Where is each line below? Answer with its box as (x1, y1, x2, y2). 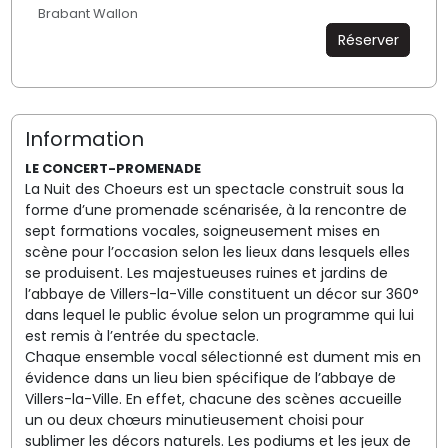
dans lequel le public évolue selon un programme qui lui (24, 304, 414, 325)
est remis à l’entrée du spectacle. (24, 325, 259, 346)
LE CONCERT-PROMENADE (24, 158, 201, 178)
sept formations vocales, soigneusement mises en (24, 220, 380, 241)
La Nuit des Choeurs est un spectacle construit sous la (24, 178, 404, 199)
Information (24, 124, 144, 153)
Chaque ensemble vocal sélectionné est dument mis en (24, 346, 421, 367)
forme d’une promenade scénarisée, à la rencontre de (24, 199, 407, 220)
